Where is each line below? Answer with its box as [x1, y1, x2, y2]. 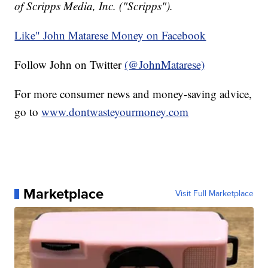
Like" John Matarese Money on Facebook [14, 28, 206, 43]
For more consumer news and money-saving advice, [14, 86, 252, 102]
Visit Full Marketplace [175, 187, 254, 200]
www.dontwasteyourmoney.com [41, 104, 189, 120]
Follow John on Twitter [14, 57, 125, 72]
